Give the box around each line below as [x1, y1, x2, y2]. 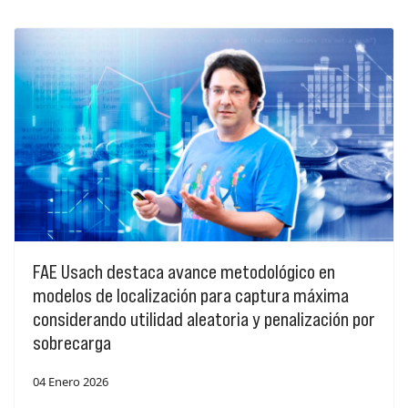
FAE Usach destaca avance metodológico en [33, 260, 335, 283]
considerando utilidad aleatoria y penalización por [33, 307, 375, 331]
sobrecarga [33, 331, 115, 354]
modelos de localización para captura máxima [33, 283, 349, 307]
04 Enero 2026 [33, 372, 108, 390]
